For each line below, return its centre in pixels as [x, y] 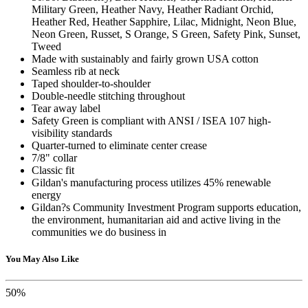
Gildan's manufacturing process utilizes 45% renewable [151, 182]
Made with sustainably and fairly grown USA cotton [145, 58]
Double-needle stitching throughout [108, 96]
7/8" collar [54, 157]
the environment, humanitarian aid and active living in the [156, 219]
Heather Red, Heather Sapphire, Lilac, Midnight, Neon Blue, [164, 21]
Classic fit [53, 170]
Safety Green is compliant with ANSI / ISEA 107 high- [151, 120]
